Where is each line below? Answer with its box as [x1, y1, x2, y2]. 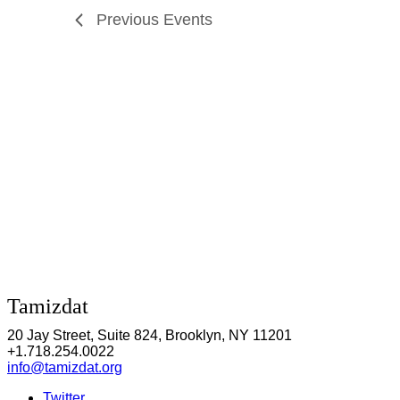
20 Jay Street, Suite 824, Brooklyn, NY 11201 [7, 328, 292, 343]
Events [163, 11, 212, 29]
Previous [96, 11, 163, 29]
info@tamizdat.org [7, 360, 122, 375]
